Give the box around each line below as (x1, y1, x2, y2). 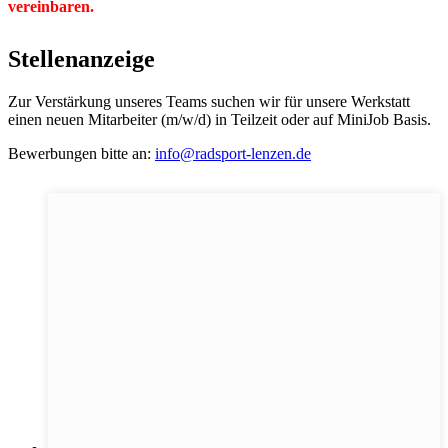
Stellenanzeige (8, 46, 155, 73)
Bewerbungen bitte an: (8, 144, 155, 162)
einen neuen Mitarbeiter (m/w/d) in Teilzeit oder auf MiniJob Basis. (8, 110, 431, 128)
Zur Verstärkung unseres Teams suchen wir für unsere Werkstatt (8, 92, 410, 110)
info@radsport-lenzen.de (155, 144, 311, 162)
